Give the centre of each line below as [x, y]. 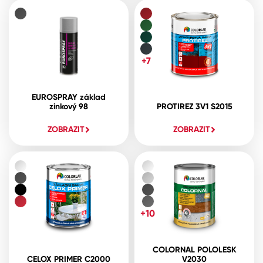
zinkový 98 [69, 106]
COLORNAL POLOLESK [194, 249]
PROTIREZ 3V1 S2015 [194, 106]
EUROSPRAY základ [69, 97]
